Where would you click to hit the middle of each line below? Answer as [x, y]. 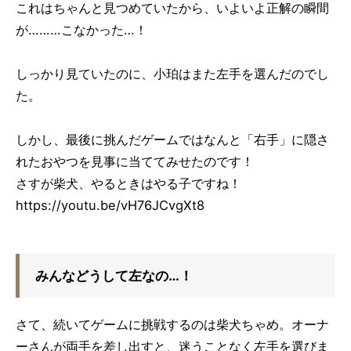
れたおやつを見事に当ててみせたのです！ [135, 161]
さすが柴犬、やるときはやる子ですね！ [128, 183]
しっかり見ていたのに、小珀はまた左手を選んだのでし [172, 73]
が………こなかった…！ [81, 29]
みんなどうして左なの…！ [114, 275]
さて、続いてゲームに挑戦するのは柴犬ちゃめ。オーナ [172, 324]
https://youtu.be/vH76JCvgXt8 [110, 205]
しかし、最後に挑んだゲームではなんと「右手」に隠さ [172, 139]
